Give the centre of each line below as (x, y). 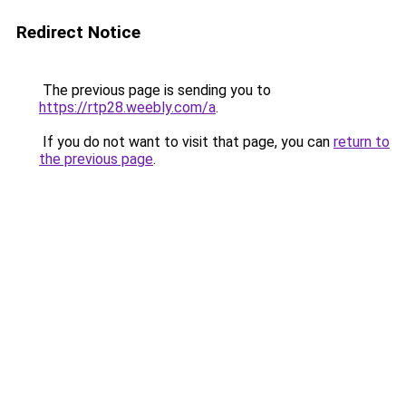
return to (362, 142)
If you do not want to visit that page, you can (186, 142)
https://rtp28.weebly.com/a (127, 107)
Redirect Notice (78, 32)
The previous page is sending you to (155, 90)
